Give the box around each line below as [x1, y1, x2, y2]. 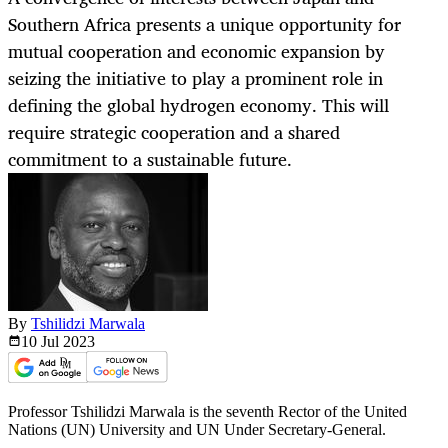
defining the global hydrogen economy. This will [8, 90, 389, 121]
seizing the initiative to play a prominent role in [8, 63, 383, 94]
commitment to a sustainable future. [8, 144, 292, 175]
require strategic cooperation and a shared [8, 117, 340, 148]
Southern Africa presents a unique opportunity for [8, 9, 401, 40]
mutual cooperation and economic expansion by [8, 36, 385, 67]
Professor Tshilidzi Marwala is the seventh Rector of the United [8, 403, 407, 421]
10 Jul [21, 333, 63, 351]
